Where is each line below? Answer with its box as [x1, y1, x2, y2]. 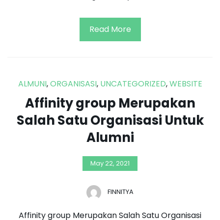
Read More [89, 23, 131, 35]
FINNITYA [108, 187, 134, 196]
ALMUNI [18, 78, 47, 89]
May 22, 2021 [90, 158, 130, 168]
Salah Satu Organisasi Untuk [16, 111, 204, 129]
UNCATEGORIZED [100, 78, 166, 89]
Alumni [86, 128, 134, 146]
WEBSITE [169, 78, 202, 89]
